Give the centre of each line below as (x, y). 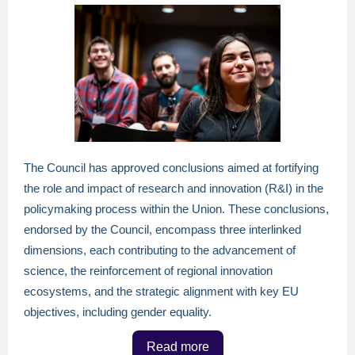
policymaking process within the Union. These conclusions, (176, 209)
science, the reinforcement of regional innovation (148, 271)
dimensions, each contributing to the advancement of (160, 250)
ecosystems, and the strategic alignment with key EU (161, 291)
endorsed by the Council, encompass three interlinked (162, 229)
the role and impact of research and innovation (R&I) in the (174, 188)
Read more (177, 347)
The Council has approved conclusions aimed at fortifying (171, 168)
